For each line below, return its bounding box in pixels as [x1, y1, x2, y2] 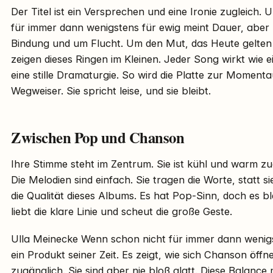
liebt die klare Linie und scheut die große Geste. [11, 205, 232, 218]
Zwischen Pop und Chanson [11, 126, 185, 148]
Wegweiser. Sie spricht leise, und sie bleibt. [11, 84, 211, 97]
